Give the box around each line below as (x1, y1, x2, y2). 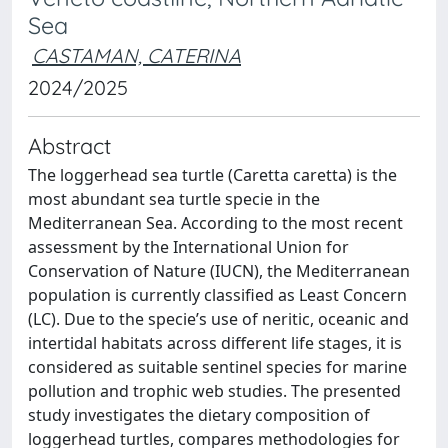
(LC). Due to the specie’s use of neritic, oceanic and (28, 308, 409, 330)
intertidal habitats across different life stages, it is (28, 332, 402, 354)
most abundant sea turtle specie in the (28, 188, 320, 210)
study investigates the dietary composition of (28, 404, 370, 426)
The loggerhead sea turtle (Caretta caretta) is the (28, 164, 397, 186)
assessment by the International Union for (28, 236, 349, 258)
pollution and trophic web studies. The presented (28, 380, 401, 402)
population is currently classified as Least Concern (28, 284, 407, 306)
